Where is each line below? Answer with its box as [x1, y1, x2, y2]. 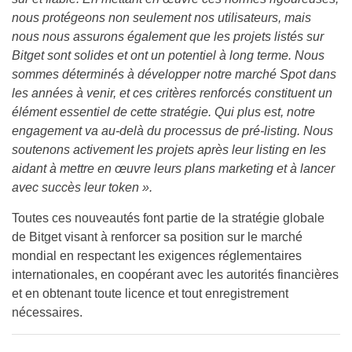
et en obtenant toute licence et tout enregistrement [12, 287, 288, 300]
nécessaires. [12, 306, 82, 319]
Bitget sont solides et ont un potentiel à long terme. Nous [12, 49, 324, 62]
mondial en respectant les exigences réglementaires [12, 249, 302, 262]
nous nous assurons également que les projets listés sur [12, 30, 324, 43]
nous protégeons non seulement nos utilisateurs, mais [12, 11, 311, 24]
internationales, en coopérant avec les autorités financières [12, 268, 339, 281]
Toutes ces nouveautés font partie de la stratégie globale [12, 211, 324, 225]
